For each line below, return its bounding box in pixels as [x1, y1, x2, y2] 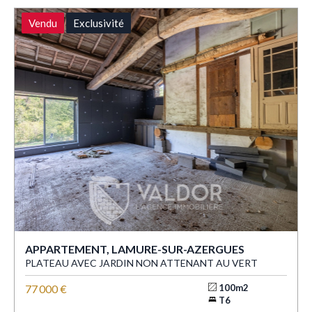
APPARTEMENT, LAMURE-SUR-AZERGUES [25, 242, 244, 256]
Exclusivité [73, 17, 124, 30]
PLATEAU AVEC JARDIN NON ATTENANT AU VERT [25, 257, 258, 270]
